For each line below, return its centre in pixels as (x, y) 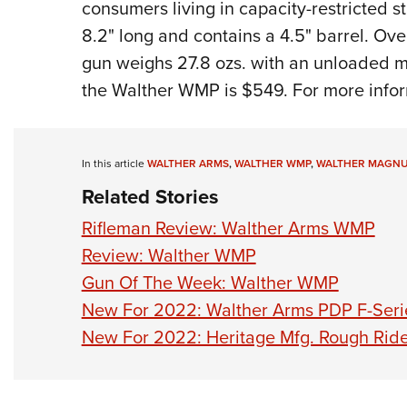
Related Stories (150, 197)
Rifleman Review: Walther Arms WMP (228, 228)
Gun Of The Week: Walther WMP (210, 283)
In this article (114, 164)
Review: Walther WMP (169, 255)
